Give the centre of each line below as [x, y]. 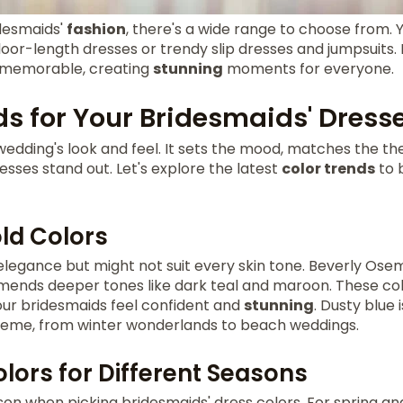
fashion [96, 29]
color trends [328, 169]
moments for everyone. [309, 69]
